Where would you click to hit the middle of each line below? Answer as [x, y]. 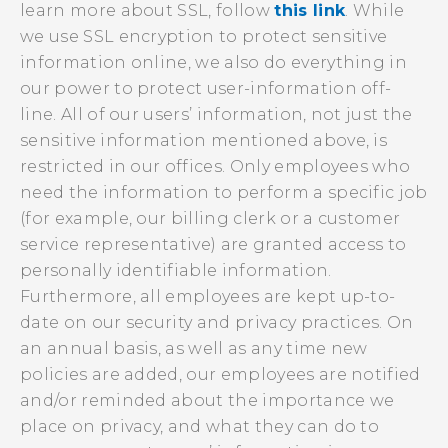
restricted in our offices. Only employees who [215, 166]
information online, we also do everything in [214, 62]
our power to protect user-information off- [206, 88]
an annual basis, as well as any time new [194, 348]
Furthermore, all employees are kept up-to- [208, 296]
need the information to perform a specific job [224, 192]
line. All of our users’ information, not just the [216, 114]
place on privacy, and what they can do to [200, 426]
